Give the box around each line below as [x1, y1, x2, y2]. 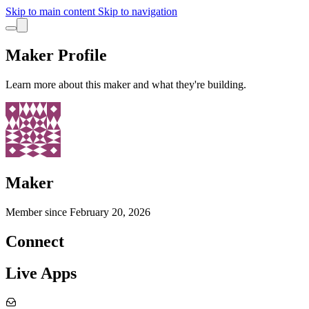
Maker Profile [6, 46, 107, 64]
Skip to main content [6, 6, 98, 17]
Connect [6, 232, 64, 250]
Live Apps [6, 264, 77, 283]
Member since [6, 206, 70, 218]
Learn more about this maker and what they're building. [6, 78, 246, 90]
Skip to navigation [98, 6, 177, 17]
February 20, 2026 [70, 206, 150, 218]
